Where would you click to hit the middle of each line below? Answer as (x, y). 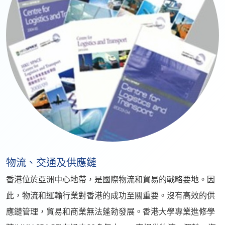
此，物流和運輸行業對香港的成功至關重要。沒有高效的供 (110, 195)
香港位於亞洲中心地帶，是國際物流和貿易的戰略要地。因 (110, 179)
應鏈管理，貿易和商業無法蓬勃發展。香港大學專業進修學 (110, 211)
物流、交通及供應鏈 (51, 162)
